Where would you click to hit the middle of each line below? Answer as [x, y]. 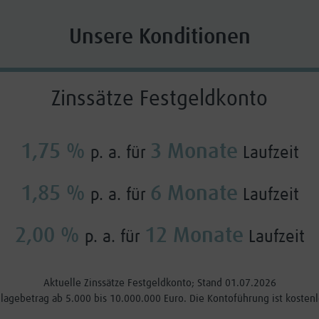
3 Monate [194, 152]
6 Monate [194, 194]
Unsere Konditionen [159, 37]
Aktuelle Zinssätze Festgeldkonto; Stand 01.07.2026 [159, 283]
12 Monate [194, 236]
